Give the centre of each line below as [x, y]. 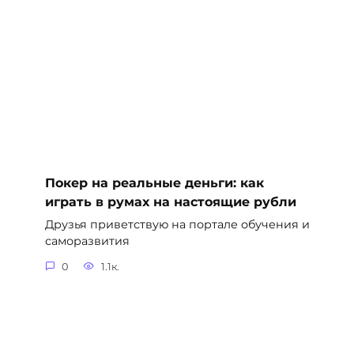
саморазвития [87, 241]
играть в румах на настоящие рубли [170, 201]
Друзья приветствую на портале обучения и [177, 225]
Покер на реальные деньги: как [154, 183]
